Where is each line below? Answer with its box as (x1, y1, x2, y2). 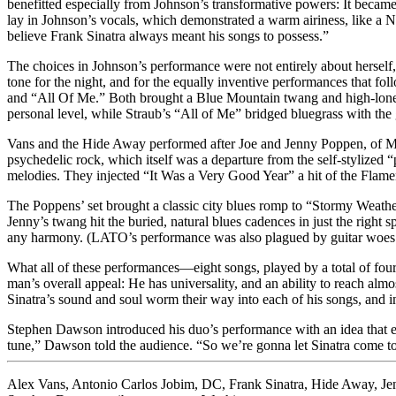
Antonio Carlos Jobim (72, 376, 194, 392)
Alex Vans (7, 376, 65, 392)
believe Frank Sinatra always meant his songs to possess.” (7, 27, 329, 43)
